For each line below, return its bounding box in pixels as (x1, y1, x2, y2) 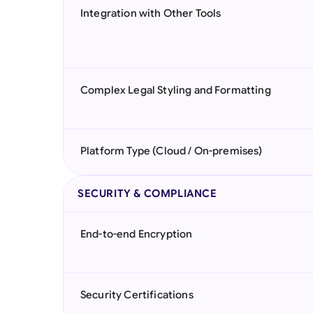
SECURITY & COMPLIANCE (78, 187, 217, 200)
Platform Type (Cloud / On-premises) (80, 145, 263, 157)
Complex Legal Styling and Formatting (80, 84, 271, 96)
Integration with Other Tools (80, 7, 221, 20)
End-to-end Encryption (80, 228, 193, 240)
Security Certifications (80, 289, 194, 301)
